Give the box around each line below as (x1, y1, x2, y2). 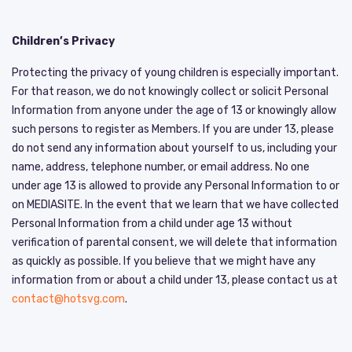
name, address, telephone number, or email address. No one (12, 159, 310, 174)
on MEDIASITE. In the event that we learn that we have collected (12, 197, 339, 211)
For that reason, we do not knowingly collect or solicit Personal (12, 84, 328, 98)
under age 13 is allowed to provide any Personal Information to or (12, 178, 339, 192)
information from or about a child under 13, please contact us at (12, 273, 338, 287)
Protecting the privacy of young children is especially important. (12, 65, 339, 79)
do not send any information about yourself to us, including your (12, 141, 337, 155)
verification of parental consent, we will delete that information (12, 235, 337, 249)
